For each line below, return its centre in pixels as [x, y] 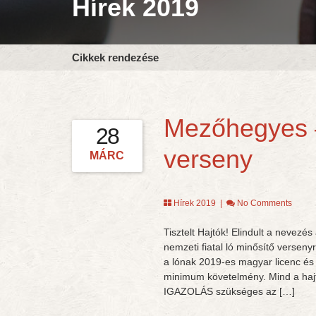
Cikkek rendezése [115, 57]
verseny [208, 159]
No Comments [264, 203]
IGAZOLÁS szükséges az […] [229, 291]
